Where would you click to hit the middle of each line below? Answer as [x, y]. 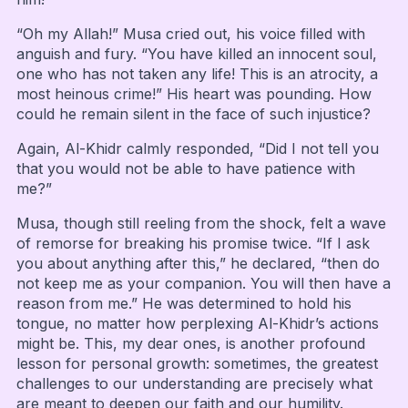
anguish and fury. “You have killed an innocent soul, [196, 54]
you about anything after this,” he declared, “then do [198, 264]
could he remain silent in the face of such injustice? [193, 114]
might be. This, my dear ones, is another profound [190, 344]
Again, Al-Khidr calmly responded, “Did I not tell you [197, 149]
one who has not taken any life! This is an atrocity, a [197, 74]
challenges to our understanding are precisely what [194, 384]
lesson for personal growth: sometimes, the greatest [197, 364]
